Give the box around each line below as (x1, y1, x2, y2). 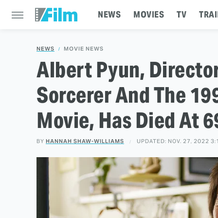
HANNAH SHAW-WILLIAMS (46, 138, 124, 145)
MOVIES (133, 9, 164, 20)
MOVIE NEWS (64, 45, 104, 52)
